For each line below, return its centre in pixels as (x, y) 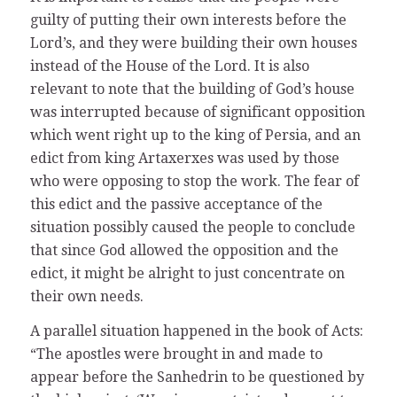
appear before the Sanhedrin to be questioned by (197, 378)
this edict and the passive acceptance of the (176, 204)
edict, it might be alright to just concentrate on (187, 273)
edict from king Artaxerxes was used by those (184, 158)
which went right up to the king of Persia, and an (195, 135)
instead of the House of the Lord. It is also (169, 66)
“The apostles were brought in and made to (176, 354)
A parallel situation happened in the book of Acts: (196, 331)
